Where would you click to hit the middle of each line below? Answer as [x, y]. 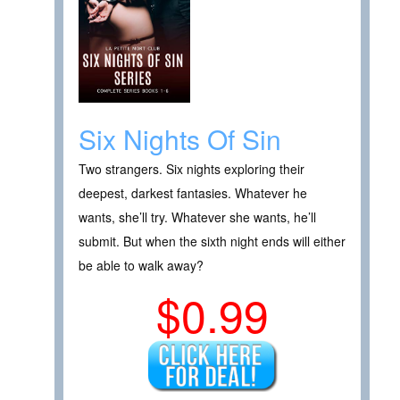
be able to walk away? [141, 266]
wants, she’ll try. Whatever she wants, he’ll [197, 217]
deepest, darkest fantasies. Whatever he [193, 193]
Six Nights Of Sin [180, 139]
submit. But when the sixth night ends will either [212, 242]
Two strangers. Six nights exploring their [192, 169]
